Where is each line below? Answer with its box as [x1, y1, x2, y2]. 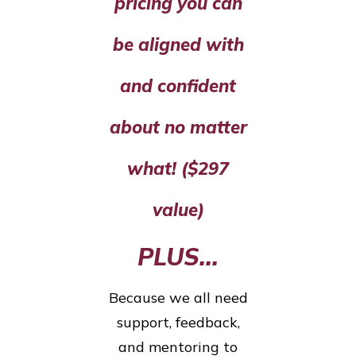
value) [152, 199, 204, 222]
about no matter [109, 116, 247, 139]
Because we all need [108, 288, 248, 308]
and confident [120, 75, 236, 98]
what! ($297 [127, 157, 229, 180]
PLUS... [137, 242, 219, 273]
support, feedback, [116, 313, 240, 332]
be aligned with [112, 33, 244, 56]
